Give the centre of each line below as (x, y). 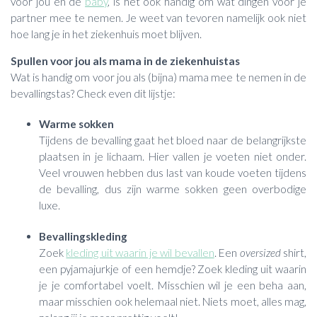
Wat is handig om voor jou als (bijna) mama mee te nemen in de (158, 77)
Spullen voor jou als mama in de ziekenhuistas (125, 60)
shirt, (294, 252)
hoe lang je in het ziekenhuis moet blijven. (107, 34)
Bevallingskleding (83, 236)
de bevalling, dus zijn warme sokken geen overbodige (173, 189)
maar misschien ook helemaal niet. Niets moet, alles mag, (173, 301)
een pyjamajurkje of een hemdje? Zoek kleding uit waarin (173, 269)
